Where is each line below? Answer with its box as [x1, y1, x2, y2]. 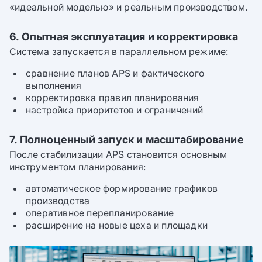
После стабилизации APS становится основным [9, 149, 227, 161]
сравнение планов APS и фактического [26, 67, 204, 80]
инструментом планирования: [9, 161, 146, 173]
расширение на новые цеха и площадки [26, 219, 208, 232]
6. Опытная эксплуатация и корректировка [9, 29, 238, 43]
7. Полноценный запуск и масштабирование [9, 132, 244, 146]
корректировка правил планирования [26, 92, 199, 104]
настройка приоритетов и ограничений [26, 104, 203, 116]
